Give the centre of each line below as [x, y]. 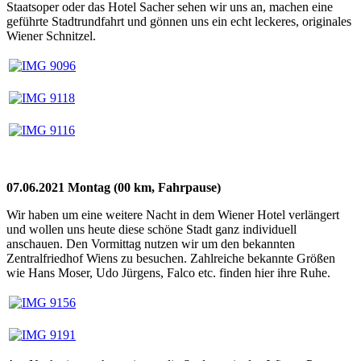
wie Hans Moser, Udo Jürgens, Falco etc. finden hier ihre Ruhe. [170, 272]
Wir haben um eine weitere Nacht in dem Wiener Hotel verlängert [173, 214]
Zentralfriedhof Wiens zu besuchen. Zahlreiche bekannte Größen [171, 258]
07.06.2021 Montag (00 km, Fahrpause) [114, 187]
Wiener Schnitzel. [51, 35]
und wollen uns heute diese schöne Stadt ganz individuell [151, 229]
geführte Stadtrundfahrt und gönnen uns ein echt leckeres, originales [179, 21]
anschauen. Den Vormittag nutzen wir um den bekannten [151, 243]
